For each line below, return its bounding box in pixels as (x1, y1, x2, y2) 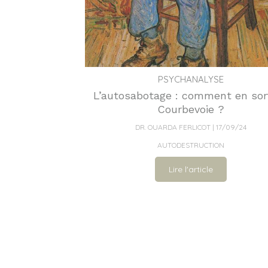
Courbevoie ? (157, 102, 224, 115)
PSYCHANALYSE (157, 73, 224, 85)
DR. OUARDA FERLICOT (135, 122, 211, 132)
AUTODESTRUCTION (157, 140, 224, 150)
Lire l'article (168, 163, 213, 175)
